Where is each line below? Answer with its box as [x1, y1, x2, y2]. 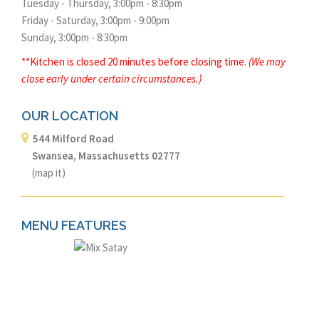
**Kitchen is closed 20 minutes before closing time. [21, 55, 249, 69]
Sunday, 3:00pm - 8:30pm [21, 31, 127, 45]
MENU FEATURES [21, 218, 127, 234]
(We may [249, 55, 286, 69]
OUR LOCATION [21, 108, 118, 124]
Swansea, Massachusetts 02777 [21, 149, 180, 163]
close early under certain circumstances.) [21, 72, 202, 86]
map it [35, 166, 62, 180]
